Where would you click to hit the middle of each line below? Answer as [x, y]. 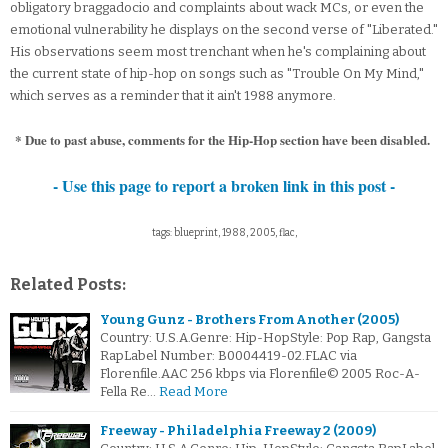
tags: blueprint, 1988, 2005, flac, [224, 233]
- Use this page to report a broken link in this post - [224, 186]
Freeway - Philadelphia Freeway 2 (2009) [238, 431]
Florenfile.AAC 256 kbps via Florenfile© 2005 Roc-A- [260, 374]
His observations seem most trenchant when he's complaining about [218, 52]
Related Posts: [68, 285]
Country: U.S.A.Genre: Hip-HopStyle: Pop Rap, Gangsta [265, 338]
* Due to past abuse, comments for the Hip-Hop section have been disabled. [224, 140]
